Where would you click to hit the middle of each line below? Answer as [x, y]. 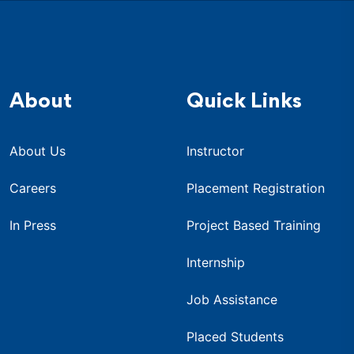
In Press [33, 225]
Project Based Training [254, 225]
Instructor [215, 151]
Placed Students [235, 336]
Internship [216, 262]
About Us [38, 151]
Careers [33, 188]
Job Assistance [232, 299]
